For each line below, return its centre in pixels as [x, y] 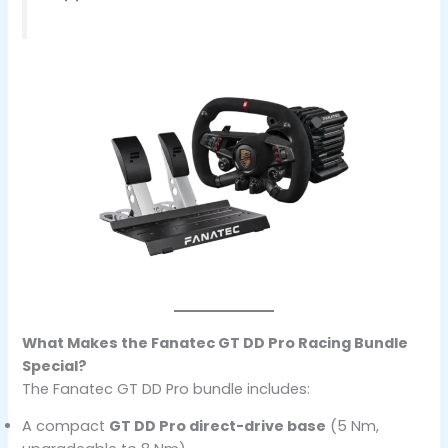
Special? [55, 365]
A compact [66, 426]
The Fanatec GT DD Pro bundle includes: [166, 388]
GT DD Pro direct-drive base [218, 426]
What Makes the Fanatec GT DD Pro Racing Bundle [215, 342]
